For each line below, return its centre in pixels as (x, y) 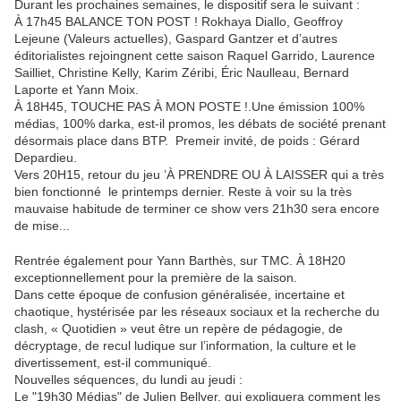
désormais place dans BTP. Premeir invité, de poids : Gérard (187, 141)
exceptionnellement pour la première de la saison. (156, 278)
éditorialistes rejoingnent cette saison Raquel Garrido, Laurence (195, 56)
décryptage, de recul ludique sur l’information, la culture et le (185, 346)
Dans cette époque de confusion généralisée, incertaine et (179, 295)
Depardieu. (46, 158)
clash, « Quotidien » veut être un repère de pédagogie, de (179, 329)
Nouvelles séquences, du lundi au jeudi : (128, 380)
